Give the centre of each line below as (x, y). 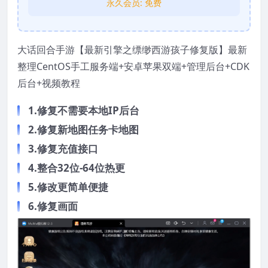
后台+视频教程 (49, 83)
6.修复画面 (53, 206)
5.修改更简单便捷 (68, 187)
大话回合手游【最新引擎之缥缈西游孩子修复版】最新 (132, 50)
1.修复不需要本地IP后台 (84, 111)
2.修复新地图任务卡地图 (83, 130)
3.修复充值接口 (63, 149)
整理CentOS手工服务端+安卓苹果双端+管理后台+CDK (133, 67)
